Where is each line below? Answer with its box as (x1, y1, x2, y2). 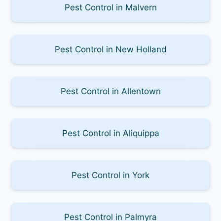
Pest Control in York (72, 170, 149, 180)
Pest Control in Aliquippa (62, 128, 159, 138)
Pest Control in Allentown (60, 86, 161, 96)
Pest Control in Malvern (64, 2, 157, 12)
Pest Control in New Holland (54, 44, 167, 54)
